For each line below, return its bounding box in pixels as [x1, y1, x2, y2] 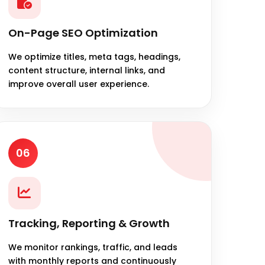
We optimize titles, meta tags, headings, [8, 50, 180, 63]
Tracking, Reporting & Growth [8, 215, 170, 231]
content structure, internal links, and [8, 64, 165, 76]
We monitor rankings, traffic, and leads [8, 241, 177, 253]
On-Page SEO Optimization [8, 25, 158, 40]
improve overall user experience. [8, 77, 149, 90]
